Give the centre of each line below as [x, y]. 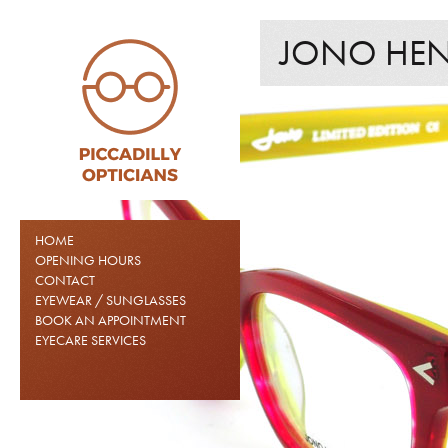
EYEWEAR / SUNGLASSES [110, 300]
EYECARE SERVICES [90, 340]
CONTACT [65, 280]
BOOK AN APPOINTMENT [110, 320]
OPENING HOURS [88, 260]
